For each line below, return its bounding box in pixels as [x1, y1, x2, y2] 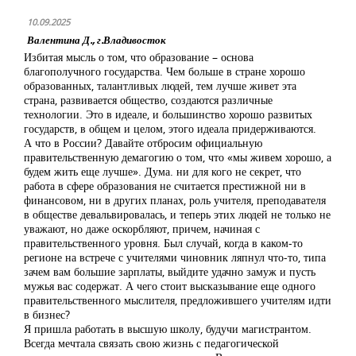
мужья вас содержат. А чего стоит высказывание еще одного [24, 278, 315, 293]
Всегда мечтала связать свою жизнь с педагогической [24, 335, 279, 350]
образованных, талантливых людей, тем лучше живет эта [24, 78, 296, 93]
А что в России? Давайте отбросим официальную [24, 135, 262, 150]
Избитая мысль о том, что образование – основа [24, 49, 253, 64]
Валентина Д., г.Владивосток [27, 33, 166, 47]
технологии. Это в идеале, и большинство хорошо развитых [24, 106, 312, 122]
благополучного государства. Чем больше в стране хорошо [24, 64, 305, 79]
